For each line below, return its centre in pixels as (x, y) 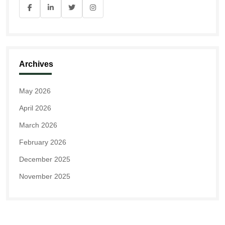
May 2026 (35, 91)
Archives (36, 64)
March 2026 (38, 125)
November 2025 (45, 177)
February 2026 (43, 142)
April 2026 (35, 108)
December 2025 (45, 159)
